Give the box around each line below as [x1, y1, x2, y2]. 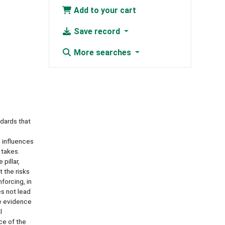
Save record [71, 27, 122, 37]
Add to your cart [71, 6, 136, 16]
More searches [71, 48, 133, 58]
